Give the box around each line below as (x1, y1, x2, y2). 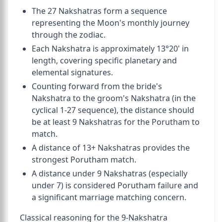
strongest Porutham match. (32, 154, 136, 165)
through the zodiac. (32, 29, 106, 40)
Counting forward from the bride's (32, 81, 162, 92)
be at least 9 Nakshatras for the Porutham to (32, 116, 200, 127)
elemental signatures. (32, 67, 113, 78)
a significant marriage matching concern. (32, 192, 186, 203)
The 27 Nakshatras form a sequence (32, 5, 167, 16)
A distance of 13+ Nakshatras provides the (32, 142, 190, 153)
